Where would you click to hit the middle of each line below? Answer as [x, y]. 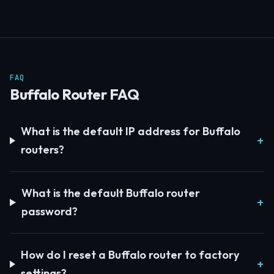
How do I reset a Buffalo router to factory [130, 255]
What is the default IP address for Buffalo [130, 131]
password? [49, 211]
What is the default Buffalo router [110, 193]
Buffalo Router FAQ [75, 94]
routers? [42, 150]
